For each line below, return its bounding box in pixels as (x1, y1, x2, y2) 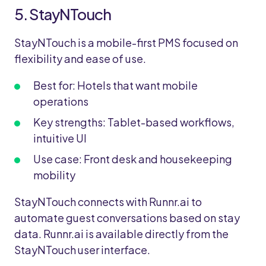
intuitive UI (33, 131, 87, 145)
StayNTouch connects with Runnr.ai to (14, 195, 202, 208)
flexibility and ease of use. (14, 52, 146, 65)
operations (33, 94, 88, 108)
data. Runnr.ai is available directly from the (14, 227, 229, 240)
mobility (33, 168, 75, 182)
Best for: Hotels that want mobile (33, 78, 198, 92)
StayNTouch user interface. (14, 243, 152, 256)
